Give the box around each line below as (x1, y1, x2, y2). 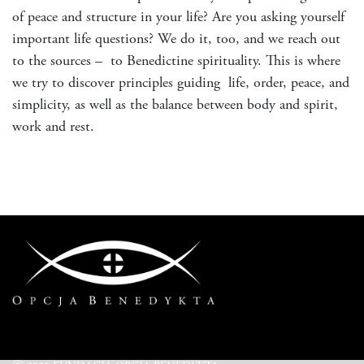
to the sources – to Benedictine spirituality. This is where (12, 54, 340, 69)
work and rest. (12, 120, 94, 135)
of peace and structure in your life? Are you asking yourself (12, 11, 344, 25)
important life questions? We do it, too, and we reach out (12, 32, 340, 47)
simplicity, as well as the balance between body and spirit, (12, 98, 338, 113)
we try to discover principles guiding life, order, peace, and (12, 76, 349, 91)
